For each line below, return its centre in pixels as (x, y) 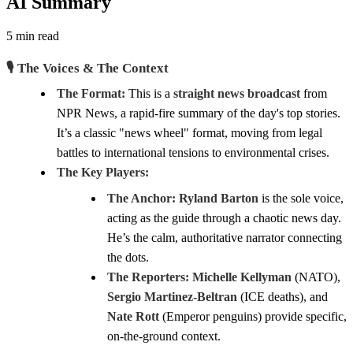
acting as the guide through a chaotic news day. (224, 217)
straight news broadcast (237, 93)
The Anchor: (141, 198)
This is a (149, 93)
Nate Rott (133, 316)
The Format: (91, 93)
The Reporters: (148, 277)
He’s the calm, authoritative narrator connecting (225, 237)
